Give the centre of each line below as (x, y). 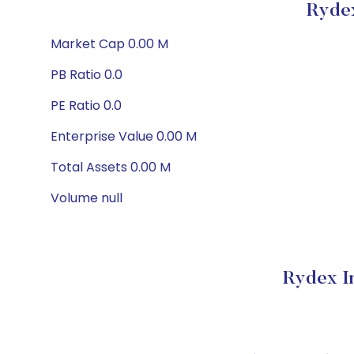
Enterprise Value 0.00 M (124, 136)
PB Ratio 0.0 (87, 75)
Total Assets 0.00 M (111, 167)
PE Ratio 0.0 (86, 105)
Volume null (87, 198)
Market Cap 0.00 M (109, 44)
